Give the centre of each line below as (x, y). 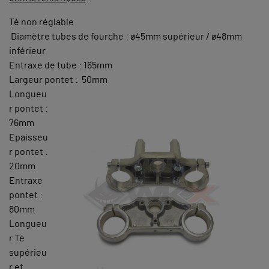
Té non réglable (41, 22)
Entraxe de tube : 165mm (61, 65)
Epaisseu (29, 137)
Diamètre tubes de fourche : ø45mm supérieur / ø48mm (125, 36)
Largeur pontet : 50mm (58, 80)
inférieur (27, 51)
